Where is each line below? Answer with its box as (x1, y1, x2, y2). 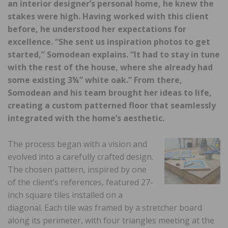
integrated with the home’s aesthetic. (8, 112, 164, 124)
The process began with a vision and (8, 138, 147, 150)
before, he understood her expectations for (8, 23, 186, 35)
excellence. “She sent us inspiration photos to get (8, 36, 210, 48)
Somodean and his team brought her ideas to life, (8, 87, 212, 99)
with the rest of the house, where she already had (8, 62, 213, 73)
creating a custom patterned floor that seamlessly (8, 100, 216, 111)
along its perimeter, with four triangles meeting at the (8, 215, 214, 226)
